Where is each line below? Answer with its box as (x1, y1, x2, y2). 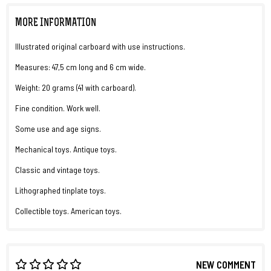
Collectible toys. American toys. (15, 206, 122, 216)
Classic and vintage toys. (15, 165, 100, 175)
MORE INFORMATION (15, 18, 96, 29)
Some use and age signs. (15, 123, 101, 134)
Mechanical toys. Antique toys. (15, 144, 117, 154)
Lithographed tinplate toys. (15, 185, 106, 195)
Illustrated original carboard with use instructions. (15, 41, 185, 51)
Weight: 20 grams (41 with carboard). (15, 82, 136, 93)
